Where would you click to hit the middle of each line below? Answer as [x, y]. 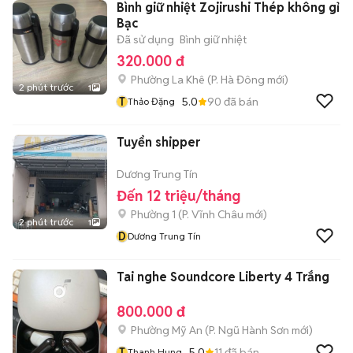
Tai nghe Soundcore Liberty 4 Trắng [223, 277]
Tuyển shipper [158, 142]
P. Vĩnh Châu [213, 214]
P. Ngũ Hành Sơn [249, 330]
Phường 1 [153, 214]
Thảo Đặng [151, 101]
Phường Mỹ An [167, 330]
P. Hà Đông [238, 80]
